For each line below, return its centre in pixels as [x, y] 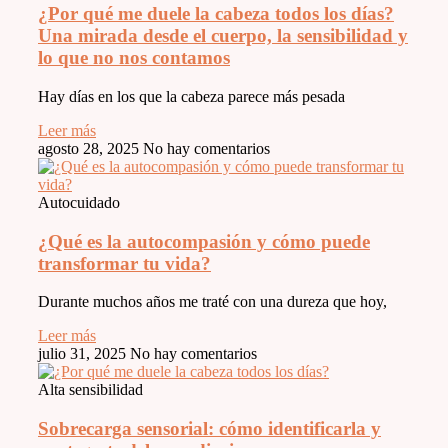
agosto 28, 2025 [90, 148]
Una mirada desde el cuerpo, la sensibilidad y [223, 36]
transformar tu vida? [124, 263]
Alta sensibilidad [90, 390]
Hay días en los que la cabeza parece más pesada [191, 96]
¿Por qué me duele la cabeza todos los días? [216, 14]
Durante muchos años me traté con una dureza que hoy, [212, 302]
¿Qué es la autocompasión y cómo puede [204, 241]
